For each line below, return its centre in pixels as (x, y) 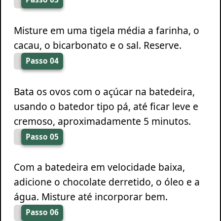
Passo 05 (42, 137)
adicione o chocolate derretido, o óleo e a (107, 182)
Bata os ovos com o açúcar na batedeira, (104, 91)
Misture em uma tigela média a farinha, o (106, 30)
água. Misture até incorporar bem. (91, 197)
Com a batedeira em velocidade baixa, (99, 167)
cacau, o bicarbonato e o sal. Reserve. (97, 45)
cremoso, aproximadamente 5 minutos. (102, 121)
